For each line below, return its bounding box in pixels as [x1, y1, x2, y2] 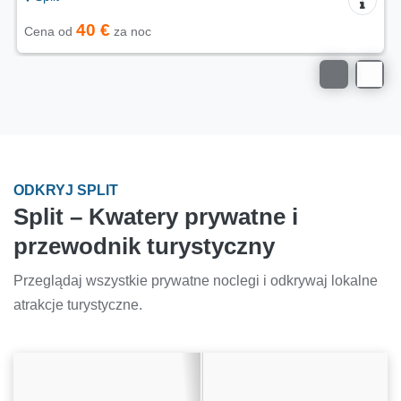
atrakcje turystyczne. [13, 297, 142, 313]
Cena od [24, 24, 76, 39]
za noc [110, 24, 151, 39]
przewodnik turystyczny [13, 234, 275, 260]
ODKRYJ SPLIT [13, 183, 118, 199]
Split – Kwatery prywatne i [13, 204, 298, 230]
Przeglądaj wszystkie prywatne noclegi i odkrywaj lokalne [13, 273, 378, 289]
